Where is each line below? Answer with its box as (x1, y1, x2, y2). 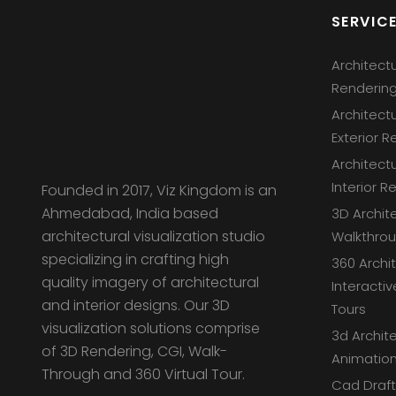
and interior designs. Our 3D (42, 294, 230, 316)
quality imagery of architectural (42, 271, 259, 293)
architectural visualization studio (42, 225, 265, 247)
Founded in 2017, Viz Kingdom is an (42, 179, 277, 201)
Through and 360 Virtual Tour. (42, 363, 245, 385)
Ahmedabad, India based (42, 202, 218, 224)
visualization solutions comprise (42, 317, 260, 339)
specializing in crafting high (42, 248, 229, 270)
